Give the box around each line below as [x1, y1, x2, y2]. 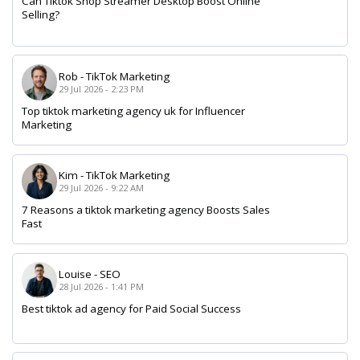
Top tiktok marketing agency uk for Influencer [21, 103, 245, 118]
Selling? [21, 6, 59, 22]
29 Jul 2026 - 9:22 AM [58, 182, 144, 194]
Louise [58, 267, 92, 282]
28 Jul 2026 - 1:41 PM [58, 280, 144, 293]
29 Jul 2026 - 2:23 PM [58, 82, 144, 95]
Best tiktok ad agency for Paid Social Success [21, 301, 241, 317]
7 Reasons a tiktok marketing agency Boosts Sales [21, 202, 270, 218]
